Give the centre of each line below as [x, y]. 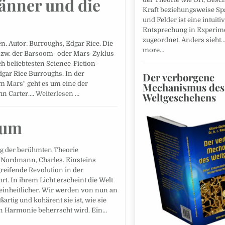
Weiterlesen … [58, 93]
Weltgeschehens [179, 97]
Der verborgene [178, 77]
